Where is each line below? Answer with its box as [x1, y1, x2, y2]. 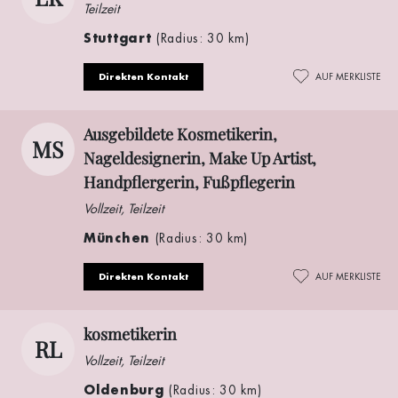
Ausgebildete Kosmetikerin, [84, 123, 277, 145]
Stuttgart [84, 28, 156, 46]
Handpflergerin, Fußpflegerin [84, 171, 295, 193]
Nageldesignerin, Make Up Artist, [84, 147, 316, 169]
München [84, 228, 155, 246]
